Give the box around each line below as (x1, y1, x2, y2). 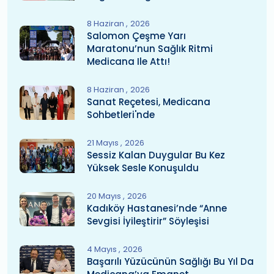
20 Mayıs (87, 190, 123, 202)
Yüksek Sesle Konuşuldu (87, 161, 199, 174)
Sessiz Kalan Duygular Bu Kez (87, 149, 225, 161)
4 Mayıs (87, 243, 119, 255)
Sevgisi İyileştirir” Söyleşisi (87, 215, 209, 228)
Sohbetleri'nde (87, 108, 155, 121)
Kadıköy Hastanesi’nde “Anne (87, 202, 227, 215)
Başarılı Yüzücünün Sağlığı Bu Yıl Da (87, 255, 254, 268)
